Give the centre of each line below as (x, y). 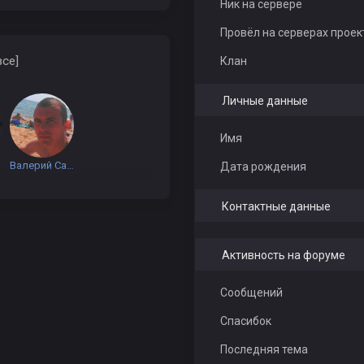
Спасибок (245, 321)
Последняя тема (264, 349)
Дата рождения (263, 167)
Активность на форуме (283, 255)
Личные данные (264, 101)
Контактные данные (276, 206)
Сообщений (251, 292)
